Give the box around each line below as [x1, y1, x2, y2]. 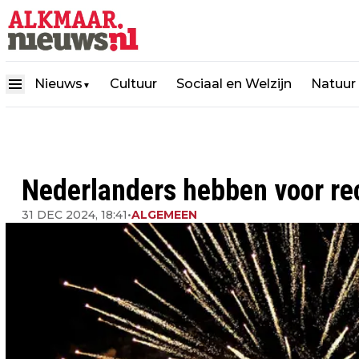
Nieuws [34, 75, 83, 91]
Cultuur [110, 75, 157, 91]
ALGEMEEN [131, 208, 197, 222]
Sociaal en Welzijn [176, 75, 292, 91]
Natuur [311, 75, 356, 91]
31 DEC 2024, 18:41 [22, 208, 127, 222]
